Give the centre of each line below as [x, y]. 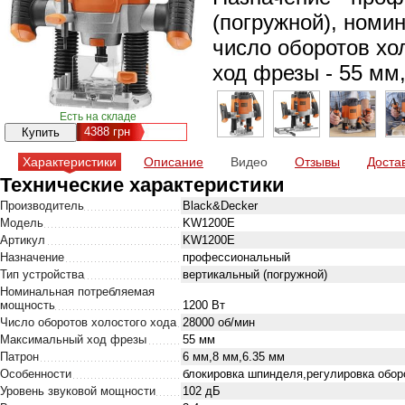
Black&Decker [220, 206]
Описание [174, 162]
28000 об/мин [219, 322]
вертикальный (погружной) [255, 274]
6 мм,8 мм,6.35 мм [234, 357]
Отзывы [317, 162]
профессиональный [236, 257]
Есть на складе [98, 117]
